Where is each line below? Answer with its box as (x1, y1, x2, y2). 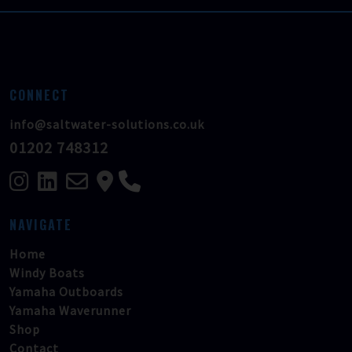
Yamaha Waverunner (9, 302, 131, 318)
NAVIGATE (9, 215, 72, 234)
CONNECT (9, 86, 69, 104)
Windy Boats (9, 265, 85, 280)
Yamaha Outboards (9, 284, 123, 299)
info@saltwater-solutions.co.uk (9, 116, 204, 132)
